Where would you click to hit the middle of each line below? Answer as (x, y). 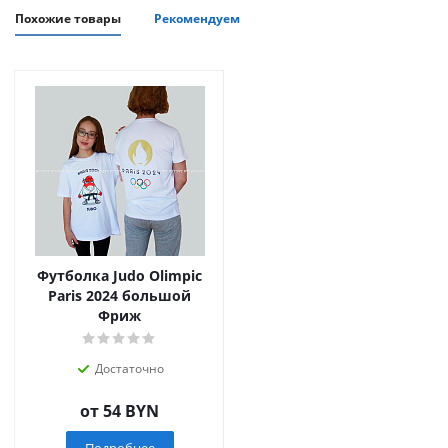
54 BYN (131, 410)
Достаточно (129, 368)
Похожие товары (68, 18)
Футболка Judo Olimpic (119, 275)
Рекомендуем (197, 18)
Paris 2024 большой (119, 295)
